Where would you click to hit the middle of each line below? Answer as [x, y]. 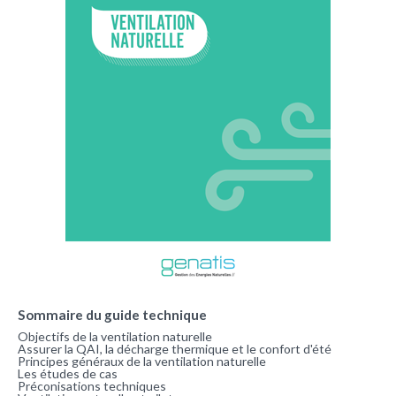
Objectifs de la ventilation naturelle [115, 337]
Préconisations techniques [92, 386]
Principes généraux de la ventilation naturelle [142, 362]
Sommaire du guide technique [112, 315]
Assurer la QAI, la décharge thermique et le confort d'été [175, 349]
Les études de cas [68, 374]
